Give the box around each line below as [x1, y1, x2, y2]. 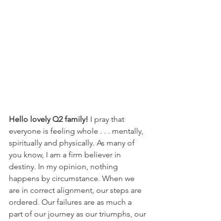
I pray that [88, 114, 126, 124]
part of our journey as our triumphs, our [9, 209, 148, 219]
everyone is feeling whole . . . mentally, [9, 126, 146, 136]
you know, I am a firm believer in [9, 149, 123, 159]
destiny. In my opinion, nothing [9, 161, 120, 171]
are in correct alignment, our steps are [9, 185, 144, 195]
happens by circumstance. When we [9, 173, 137, 183]
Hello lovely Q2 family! [9, 114, 88, 124]
